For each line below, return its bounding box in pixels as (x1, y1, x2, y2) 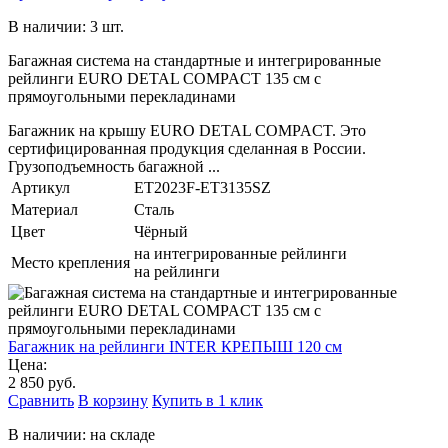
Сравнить (8, 391, 74, 409)
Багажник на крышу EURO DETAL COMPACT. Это (8, 121, 366, 139)
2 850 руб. (8, 373, 76, 391)
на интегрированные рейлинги (134, 244, 347, 262)
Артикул (11, 178, 70, 196)
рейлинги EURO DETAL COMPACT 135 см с (8, 69, 321, 87)
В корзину (78, 391, 148, 409)
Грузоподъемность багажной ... (8, 157, 220, 175)
